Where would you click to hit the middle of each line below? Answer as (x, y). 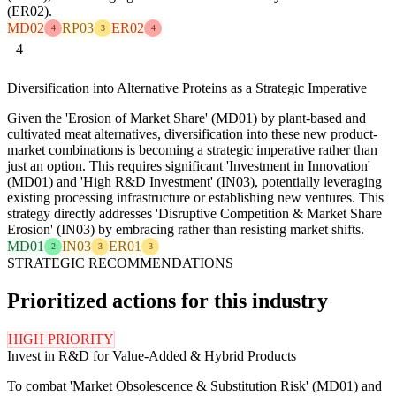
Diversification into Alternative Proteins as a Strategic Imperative (187, 88)
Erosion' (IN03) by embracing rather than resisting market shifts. (186, 229)
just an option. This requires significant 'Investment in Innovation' (189, 165)
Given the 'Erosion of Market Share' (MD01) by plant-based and (187, 118)
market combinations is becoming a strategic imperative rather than (192, 149)
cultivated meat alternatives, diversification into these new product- (192, 133)
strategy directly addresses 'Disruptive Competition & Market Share (194, 213)
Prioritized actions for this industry (168, 300)
